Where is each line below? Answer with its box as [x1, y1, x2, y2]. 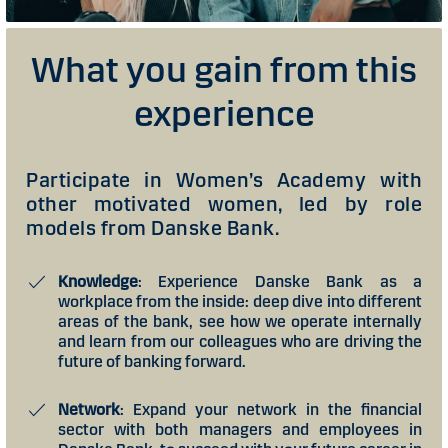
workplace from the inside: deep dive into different [58, 291, 422, 311]
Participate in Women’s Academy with [26, 167, 422, 192]
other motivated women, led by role [26, 191, 422, 216]
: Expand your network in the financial [120, 399, 422, 419]
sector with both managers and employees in [58, 419, 422, 439]
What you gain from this [31, 47, 417, 92]
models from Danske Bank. [26, 215, 279, 240]
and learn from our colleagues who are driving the [58, 331, 422, 351]
